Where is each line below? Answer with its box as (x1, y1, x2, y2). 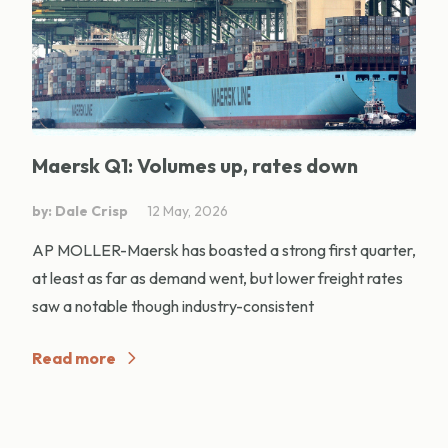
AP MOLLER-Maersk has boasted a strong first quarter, (32, 240, 416, 261)
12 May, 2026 (147, 202, 228, 221)
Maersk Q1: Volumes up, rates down (32, 153, 358, 179)
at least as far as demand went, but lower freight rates (32, 268, 403, 289)
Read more (32, 348, 116, 369)
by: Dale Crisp (32, 202, 128, 221)
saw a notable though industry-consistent (32, 296, 314, 317)
